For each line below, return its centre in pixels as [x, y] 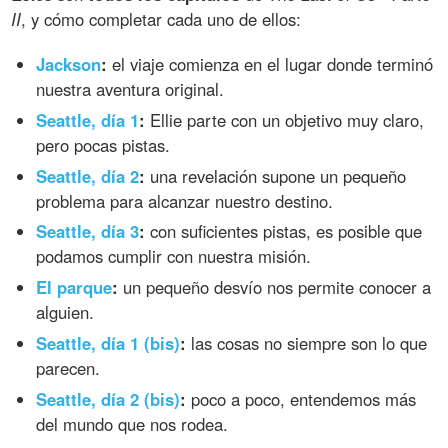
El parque [74, 287]
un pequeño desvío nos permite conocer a [275, 287]
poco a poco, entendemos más [301, 399]
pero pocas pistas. [103, 144]
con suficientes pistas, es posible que [284, 231]
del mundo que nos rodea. [132, 424]
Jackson [69, 63]
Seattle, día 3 [88, 231]
